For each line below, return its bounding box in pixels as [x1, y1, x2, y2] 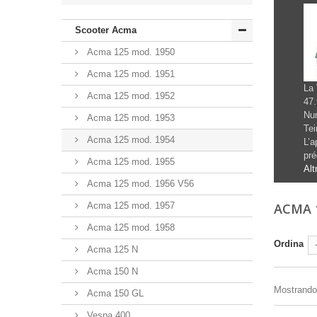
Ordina [274, 238, 304, 249]
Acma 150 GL [84, 287, 144, 299]
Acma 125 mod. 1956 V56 [84, 178, 194, 189]
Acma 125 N [84, 243, 138, 255]
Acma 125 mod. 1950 [84, 46, 175, 57]
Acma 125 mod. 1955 [84, 156, 175, 167]
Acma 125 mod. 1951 [84, 68, 175, 79]
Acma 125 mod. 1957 [84, 200, 175, 211]
